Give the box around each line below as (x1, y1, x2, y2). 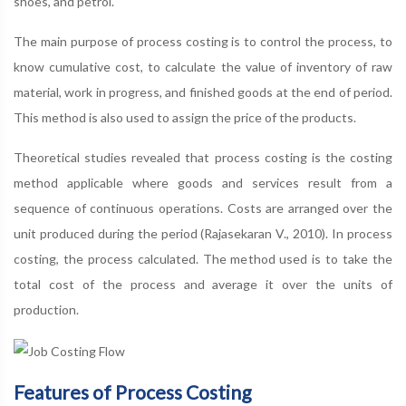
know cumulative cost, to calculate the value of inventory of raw (14, 59, 392, 75)
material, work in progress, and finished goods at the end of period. (14, 84, 392, 101)
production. (14, 302, 79, 318)
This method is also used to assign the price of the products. (14, 110, 356, 126)
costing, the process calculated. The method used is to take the (14, 251, 392, 267)
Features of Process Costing (14, 380, 251, 403)
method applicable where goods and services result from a (14, 175, 392, 191)
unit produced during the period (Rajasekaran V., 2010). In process (14, 226, 392, 242)
